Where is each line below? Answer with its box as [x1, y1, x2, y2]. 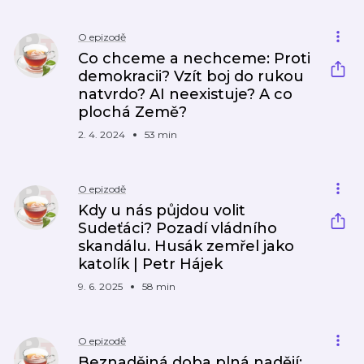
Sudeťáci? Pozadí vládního [78, 219, 277, 237]
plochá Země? [78, 103, 187, 121]
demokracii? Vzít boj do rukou [78, 67, 304, 85]
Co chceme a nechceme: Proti [78, 50, 310, 67]
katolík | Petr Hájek [78, 255, 223, 273]
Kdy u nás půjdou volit [78, 201, 245, 219]
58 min [142, 280, 175, 292]
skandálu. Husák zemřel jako [78, 237, 294, 255]
